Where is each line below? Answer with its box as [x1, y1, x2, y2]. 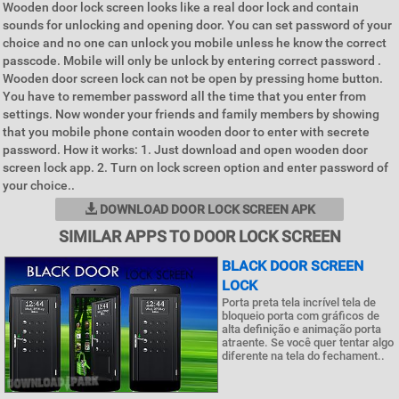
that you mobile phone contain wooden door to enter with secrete [3, 125, 370, 139]
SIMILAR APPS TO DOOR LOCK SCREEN [58, 227, 341, 246]
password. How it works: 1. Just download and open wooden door [3, 142, 368, 157]
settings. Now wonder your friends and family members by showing [3, 107, 379, 121]
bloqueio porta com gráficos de [222, 309, 379, 322]
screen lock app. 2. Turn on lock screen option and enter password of [3, 160, 388, 175]
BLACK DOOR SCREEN [222, 257, 363, 274]
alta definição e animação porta [222, 322, 381, 336]
